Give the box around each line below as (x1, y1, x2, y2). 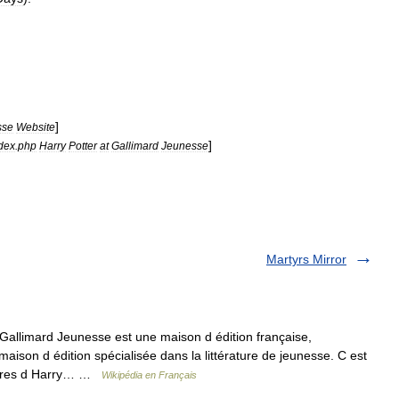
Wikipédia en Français (102, 370, 197, 380)
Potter (69, 140, 97, 151)
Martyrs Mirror (266, 252, 346, 266)
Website (16, 121, 55, 133)
